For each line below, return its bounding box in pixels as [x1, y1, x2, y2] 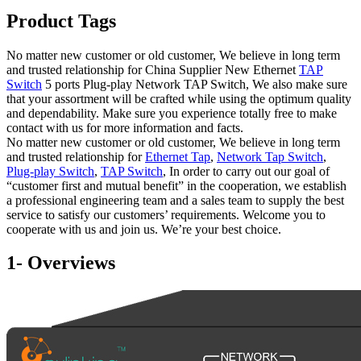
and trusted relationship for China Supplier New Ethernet [6, 62, 299, 77]
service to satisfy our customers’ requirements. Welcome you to [6, 207, 326, 222]
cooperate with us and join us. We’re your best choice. [6, 222, 281, 236]
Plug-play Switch [6, 164, 94, 178]
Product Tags [6, 10, 116, 31]
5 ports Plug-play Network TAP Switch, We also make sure [42, 77, 347, 91]
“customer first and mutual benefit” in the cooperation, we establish [6, 178, 346, 193]
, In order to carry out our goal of [163, 164, 330, 178]
